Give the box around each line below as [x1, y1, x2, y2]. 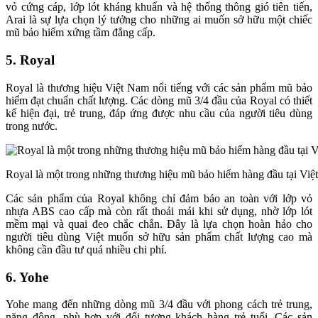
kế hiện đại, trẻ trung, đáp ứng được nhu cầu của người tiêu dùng [6, 106, 312, 119]
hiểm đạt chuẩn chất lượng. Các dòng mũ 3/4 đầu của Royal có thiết [6, 94, 312, 106]
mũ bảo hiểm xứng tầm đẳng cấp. [6, 26, 155, 39]
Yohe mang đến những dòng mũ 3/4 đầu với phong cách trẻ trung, [6, 298, 312, 311]
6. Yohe [6, 269, 48, 285]
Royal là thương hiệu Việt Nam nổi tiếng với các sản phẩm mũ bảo [6, 81, 312, 94]
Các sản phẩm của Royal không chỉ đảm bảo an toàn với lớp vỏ [6, 192, 312, 204]
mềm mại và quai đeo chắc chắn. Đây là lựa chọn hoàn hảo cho [6, 217, 312, 230]
